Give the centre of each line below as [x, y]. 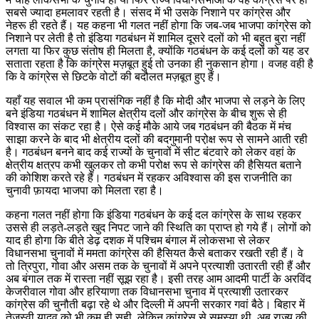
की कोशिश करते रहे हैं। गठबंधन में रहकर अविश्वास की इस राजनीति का [149, 177]
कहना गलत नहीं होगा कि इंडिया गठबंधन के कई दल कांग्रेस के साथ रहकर [153, 214]
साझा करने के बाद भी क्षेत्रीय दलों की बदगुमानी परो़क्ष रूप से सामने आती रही [157, 139]
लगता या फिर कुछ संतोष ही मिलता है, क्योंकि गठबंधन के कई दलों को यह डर [157, 51]
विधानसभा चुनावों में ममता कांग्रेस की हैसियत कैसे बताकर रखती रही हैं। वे [155, 253]
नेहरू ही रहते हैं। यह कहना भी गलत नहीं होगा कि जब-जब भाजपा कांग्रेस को [158, 25]
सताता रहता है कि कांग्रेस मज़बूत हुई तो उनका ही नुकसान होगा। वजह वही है [159, 63]
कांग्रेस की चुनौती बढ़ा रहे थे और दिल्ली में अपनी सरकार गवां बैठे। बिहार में [155, 304]
